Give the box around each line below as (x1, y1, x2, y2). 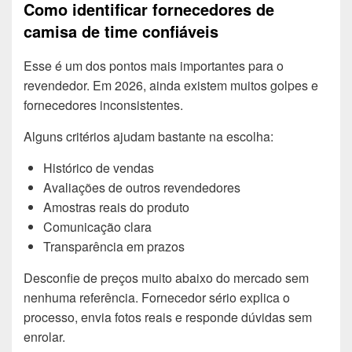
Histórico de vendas (43, 158, 154, 177)
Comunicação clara (43, 217, 152, 236)
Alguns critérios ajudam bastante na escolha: (24, 126, 273, 145)
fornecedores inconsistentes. (24, 95, 183, 114)
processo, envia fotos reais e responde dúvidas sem (24, 307, 312, 326)
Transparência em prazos (43, 236, 185, 255)
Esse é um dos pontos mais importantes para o (24, 56, 284, 75)
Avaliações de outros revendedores (43, 178, 240, 196)
